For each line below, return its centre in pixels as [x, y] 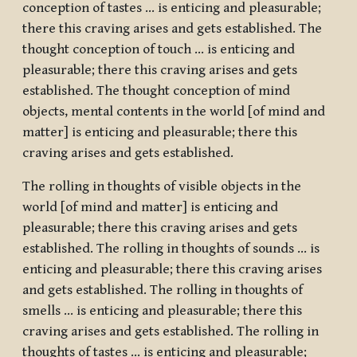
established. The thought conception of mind [156, 91]
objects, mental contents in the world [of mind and [174, 112]
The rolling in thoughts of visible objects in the [162, 187]
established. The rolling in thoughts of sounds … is [171, 249]
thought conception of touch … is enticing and [159, 50]
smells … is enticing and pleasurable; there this [162, 311]
